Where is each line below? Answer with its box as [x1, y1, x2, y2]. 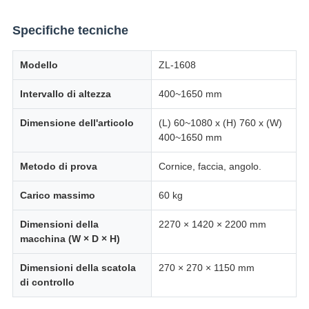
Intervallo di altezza [19, 88, 111, 100]
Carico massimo [19, 190, 95, 201]
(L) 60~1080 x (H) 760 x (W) [158, 117, 282, 129]
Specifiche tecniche [12, 23, 128, 38]
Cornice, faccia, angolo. [158, 161, 261, 172]
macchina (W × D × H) [19, 233, 120, 245]
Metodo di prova [19, 161, 97, 172]
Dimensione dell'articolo [19, 117, 134, 129]
